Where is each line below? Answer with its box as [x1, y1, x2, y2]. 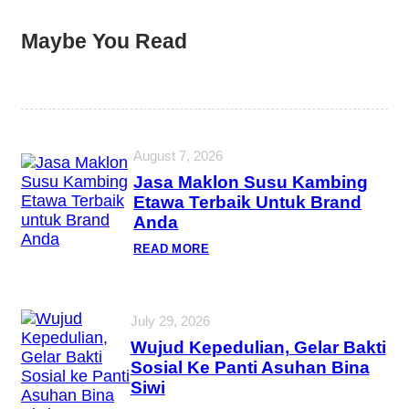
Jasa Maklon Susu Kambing [133, 172, 369, 192]
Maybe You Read [21, 28, 187, 53]
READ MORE [133, 241, 209, 256]
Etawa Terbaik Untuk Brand [133, 192, 362, 212]
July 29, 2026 [130, 313, 210, 330]
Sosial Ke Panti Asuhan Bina [130, 358, 370, 378]
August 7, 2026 [133, 147, 224, 163]
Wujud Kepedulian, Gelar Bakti [130, 338, 386, 358]
